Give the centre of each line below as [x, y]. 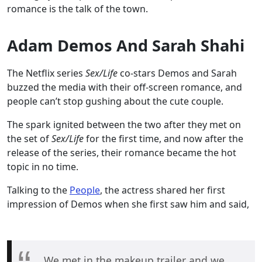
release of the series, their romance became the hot [122, 152]
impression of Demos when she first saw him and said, [129, 204]
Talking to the [38, 190]
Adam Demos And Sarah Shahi [128, 45]
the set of [29, 138]
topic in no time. [44, 166]
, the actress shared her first [163, 190]
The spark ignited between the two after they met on [124, 124]
